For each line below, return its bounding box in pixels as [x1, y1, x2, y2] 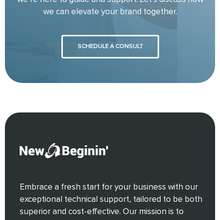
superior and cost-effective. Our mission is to [20, 207, 184, 216]
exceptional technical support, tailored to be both [20, 195, 202, 204]
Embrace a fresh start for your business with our [20, 183, 198, 192]
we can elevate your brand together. [43, 7, 177, 16]
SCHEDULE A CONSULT [77, 43, 143, 50]
